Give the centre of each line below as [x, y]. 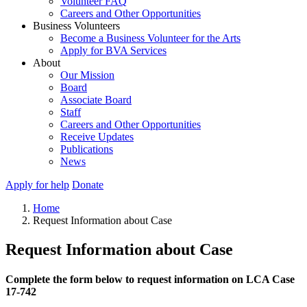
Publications [87, 149]
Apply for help [37, 185]
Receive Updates [97, 137]
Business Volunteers [76, 26]
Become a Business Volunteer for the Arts [150, 38]
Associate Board [96, 100]
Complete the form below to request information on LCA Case [150, 280]
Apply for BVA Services [113, 50]
